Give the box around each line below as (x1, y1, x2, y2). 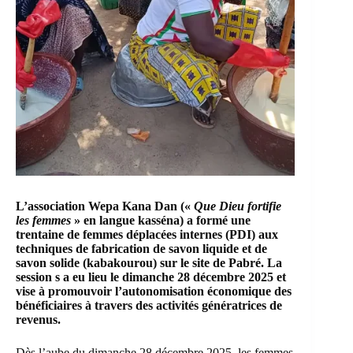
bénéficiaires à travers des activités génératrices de (16, 299, 282, 313)
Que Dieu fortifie (194, 199, 281, 214)
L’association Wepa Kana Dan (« (16, 199, 194, 214)
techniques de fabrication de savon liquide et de (16, 242, 267, 256)
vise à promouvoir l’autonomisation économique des (16, 284, 292, 299)
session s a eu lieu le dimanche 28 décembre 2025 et (16, 270, 286, 284)
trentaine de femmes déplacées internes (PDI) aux (16, 228, 278, 242)
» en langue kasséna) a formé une (71, 214, 251, 228)
